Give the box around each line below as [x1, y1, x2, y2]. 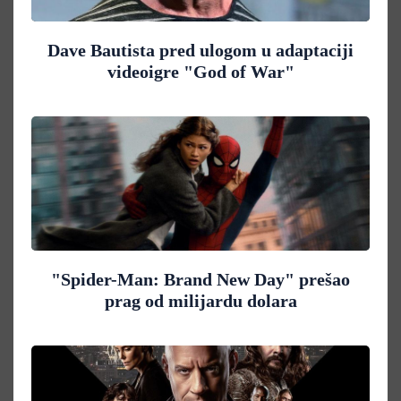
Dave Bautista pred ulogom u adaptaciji [47, 40, 354, 61]
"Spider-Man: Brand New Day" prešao [51, 269, 350, 290]
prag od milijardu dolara [104, 291, 297, 311]
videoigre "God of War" [107, 62, 294, 82]
